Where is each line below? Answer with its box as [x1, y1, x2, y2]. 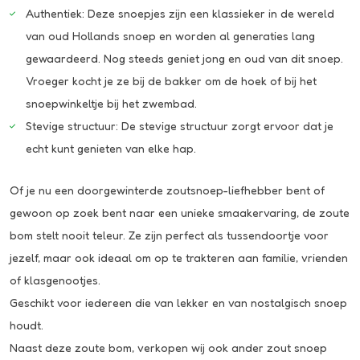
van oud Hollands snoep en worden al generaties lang [26, 29, 315, 43]
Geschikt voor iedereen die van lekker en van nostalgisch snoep [10, 296, 347, 310]
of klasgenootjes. [10, 273, 100, 288]
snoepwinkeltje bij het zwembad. [26, 96, 197, 111]
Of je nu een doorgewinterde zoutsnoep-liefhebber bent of [10, 183, 325, 198]
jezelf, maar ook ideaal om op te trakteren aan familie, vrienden [10, 251, 348, 265]
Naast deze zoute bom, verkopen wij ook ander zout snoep [10, 341, 327, 355]
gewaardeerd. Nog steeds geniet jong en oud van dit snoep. [26, 51, 343, 66]
